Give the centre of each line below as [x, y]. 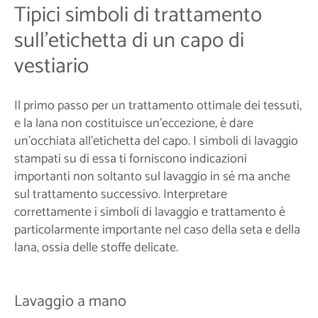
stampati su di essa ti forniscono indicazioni [131, 159]
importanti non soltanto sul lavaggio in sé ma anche [152, 177]
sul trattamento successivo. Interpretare [121, 195]
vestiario [51, 67]
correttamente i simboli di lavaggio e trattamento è [150, 213]
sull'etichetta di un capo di [129, 41]
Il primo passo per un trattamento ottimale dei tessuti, [158, 106]
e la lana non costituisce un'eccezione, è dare [134, 124]
